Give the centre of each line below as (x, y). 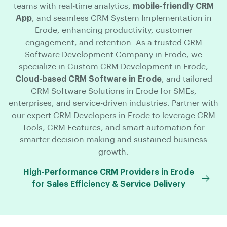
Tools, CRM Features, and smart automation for (113, 127)
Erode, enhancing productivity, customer (113, 30)
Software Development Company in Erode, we (113, 54)
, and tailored (187, 79)
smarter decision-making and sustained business (113, 140)
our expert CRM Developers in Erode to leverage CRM (113, 115)
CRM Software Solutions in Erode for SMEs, (113, 91)
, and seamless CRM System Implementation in (122, 18)
